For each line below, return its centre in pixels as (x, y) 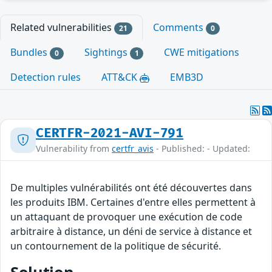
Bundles (30, 53)
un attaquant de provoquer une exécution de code (126, 217)
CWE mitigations (202, 53)
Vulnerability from (74, 149)
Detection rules (46, 77)
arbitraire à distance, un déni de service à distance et (131, 232)
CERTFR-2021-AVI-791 (110, 134)
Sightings (107, 53)
